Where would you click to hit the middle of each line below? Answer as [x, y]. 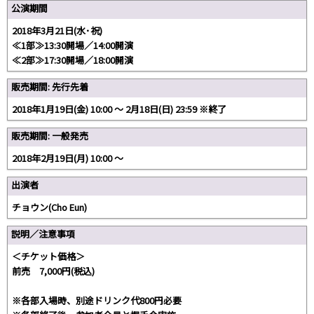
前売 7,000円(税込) [53, 271]
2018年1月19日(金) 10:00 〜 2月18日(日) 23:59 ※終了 [119, 109]
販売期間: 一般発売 [50, 136]
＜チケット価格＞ [48, 257]
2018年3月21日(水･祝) [57, 31]
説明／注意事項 [43, 234]
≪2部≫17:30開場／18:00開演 [73, 60]
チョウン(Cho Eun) [49, 207]
